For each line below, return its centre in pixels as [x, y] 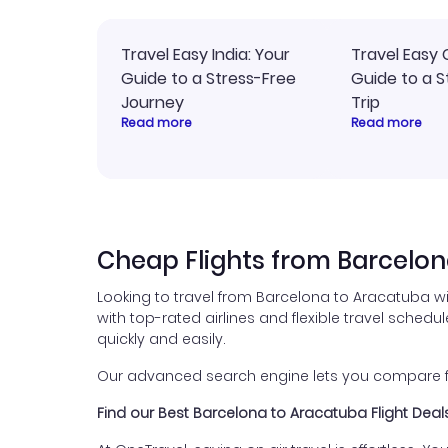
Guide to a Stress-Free [208, 78]
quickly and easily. [161, 339]
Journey [152, 102]
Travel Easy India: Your [205, 54]
